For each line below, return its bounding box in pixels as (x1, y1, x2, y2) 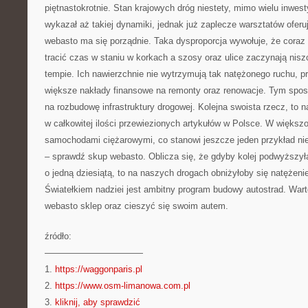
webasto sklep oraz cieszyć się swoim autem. (45, 201, 228, 211)
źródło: (45, 231, 71, 241)
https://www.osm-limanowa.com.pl (55, 280, 190, 291)
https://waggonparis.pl (55, 264, 142, 274)
